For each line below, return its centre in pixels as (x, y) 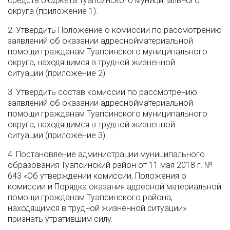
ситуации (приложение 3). (57, 135)
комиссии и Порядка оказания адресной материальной (114, 187)
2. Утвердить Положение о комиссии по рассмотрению (115, 30)
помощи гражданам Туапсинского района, (90, 197)
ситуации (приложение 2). (57, 73)
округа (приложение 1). (53, 11)
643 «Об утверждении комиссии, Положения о (97, 176)
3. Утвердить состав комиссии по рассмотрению (102, 92)
